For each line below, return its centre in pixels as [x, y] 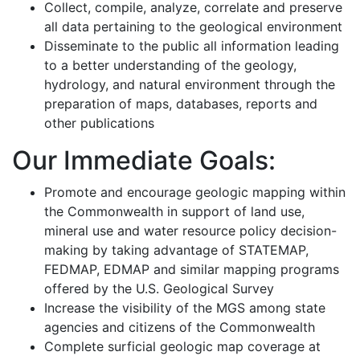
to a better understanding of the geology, [170, 65]
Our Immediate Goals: [144, 160]
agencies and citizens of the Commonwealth [180, 327]
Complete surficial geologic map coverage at [182, 346]
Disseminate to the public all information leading [192, 46]
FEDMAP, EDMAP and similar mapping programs [192, 269]
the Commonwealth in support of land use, [174, 211]
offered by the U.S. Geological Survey [159, 288]
